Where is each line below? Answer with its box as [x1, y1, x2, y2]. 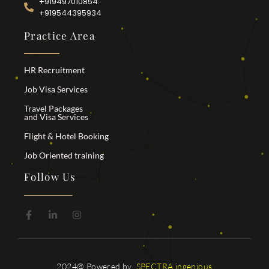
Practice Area [24, 29, 95, 43]
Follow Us [24, 169, 76, 183]
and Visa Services [24, 111, 88, 122]
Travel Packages [24, 103, 83, 113]
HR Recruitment [24, 64, 85, 75]
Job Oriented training [24, 150, 104, 160]
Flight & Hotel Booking [24, 130, 109, 141]
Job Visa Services [24, 83, 88, 94]
